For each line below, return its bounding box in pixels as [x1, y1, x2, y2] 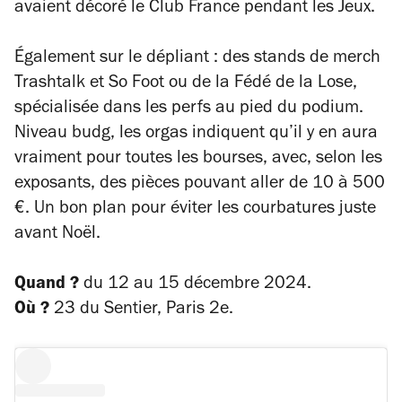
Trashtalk [14, 75, 85, 93]
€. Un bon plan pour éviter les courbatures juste [14, 201, 376, 219]
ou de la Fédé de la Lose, [169, 75, 357, 93]
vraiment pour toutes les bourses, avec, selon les [14, 151, 382, 169]
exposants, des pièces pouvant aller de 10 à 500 [14, 176, 385, 194]
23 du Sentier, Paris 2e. [49, 301, 233, 319]
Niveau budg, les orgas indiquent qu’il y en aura [14, 126, 378, 144]
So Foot [104, 75, 169, 93]
